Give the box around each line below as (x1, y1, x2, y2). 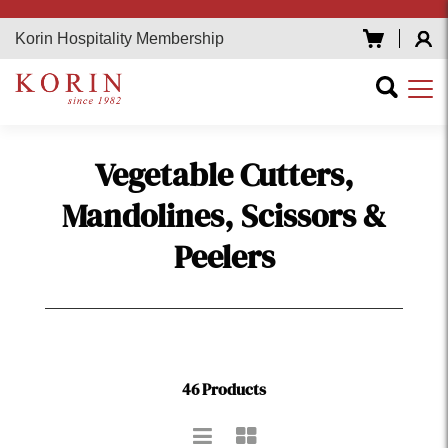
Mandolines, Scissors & (62, 193, 386, 238)
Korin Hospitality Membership (15, 30, 224, 47)
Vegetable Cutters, (94, 152, 354, 197)
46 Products (182, 377, 266, 400)
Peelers (173, 234, 275, 279)
